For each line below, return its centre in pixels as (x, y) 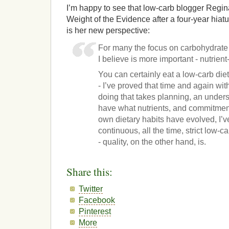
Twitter (91, 189)
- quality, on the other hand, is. (152, 142)
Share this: (89, 171)
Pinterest (95, 211)
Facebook (97, 200)
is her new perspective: (108, 30)
